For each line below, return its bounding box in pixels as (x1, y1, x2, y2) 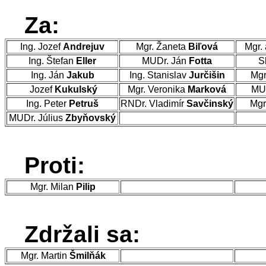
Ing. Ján (30, 70, 66, 80)
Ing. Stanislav (129, 70, 189, 80)
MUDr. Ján (142, 56, 189, 66)
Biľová (188, 42, 218, 52)
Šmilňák (69, 251, 106, 261)
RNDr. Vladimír (121, 99, 186, 109)
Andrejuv (63, 42, 104, 52)
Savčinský (186, 99, 233, 109)
